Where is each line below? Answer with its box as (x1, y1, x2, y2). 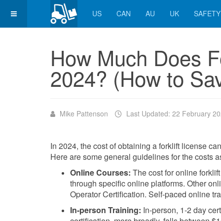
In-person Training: (70, 204, 141, 216)
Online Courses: (70, 167, 131, 178)
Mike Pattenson (60, 109, 108, 118)
